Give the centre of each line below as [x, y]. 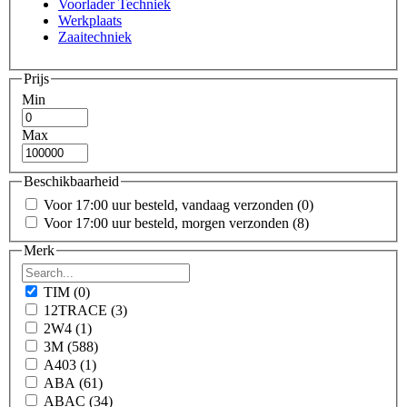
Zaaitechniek [95, 36]
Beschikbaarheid [71, 182]
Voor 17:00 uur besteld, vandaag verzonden [170, 204]
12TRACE [77, 311]
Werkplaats [90, 20]
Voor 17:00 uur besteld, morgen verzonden [168, 223]
